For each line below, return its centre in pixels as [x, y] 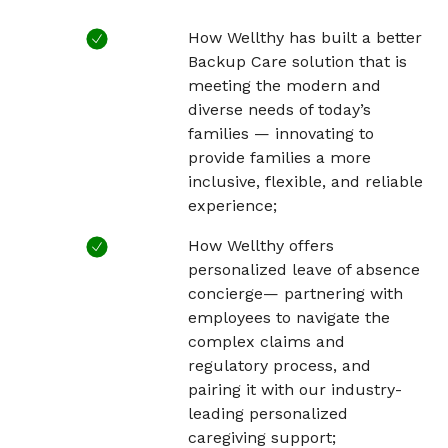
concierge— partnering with [296, 294]
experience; [233, 206]
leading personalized [268, 414]
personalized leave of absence [304, 270]
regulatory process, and [280, 366]
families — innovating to [281, 134]
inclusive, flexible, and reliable [306, 182]
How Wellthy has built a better [305, 38]
